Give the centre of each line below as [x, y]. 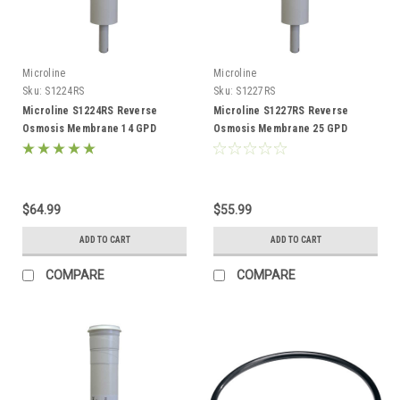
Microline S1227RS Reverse [281, 111]
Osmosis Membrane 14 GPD [89, 129]
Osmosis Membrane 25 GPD [280, 129]
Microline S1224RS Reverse [90, 111]
